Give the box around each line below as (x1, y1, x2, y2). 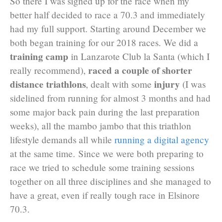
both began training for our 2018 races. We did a (10, 36, 198, 49)
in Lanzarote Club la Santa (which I (68, 50, 210, 63)
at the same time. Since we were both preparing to (10, 147, 204, 160)
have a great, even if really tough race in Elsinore (10, 189, 200, 202)
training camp (10, 50, 68, 64)
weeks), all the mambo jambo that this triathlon (10, 119, 191, 132)
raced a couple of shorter (88, 63, 192, 78)
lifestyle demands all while (10, 133, 114, 146)
